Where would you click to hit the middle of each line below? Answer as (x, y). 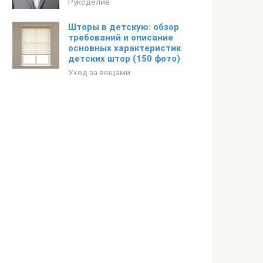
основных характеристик (124, 48)
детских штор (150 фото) (124, 59)
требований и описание (121, 38)
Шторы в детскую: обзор (124, 27)
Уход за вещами (99, 72)
